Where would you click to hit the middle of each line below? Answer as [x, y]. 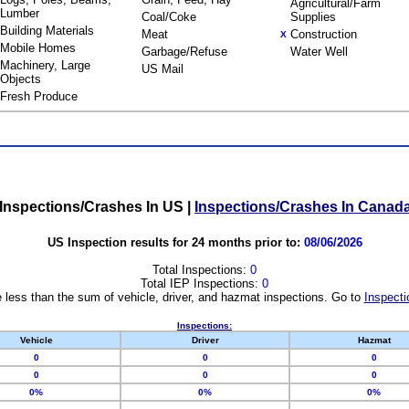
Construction [323, 34]
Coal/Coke [168, 17]
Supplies [313, 17]
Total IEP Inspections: [201, 283]
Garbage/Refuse [184, 52]
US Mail [162, 69]
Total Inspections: [201, 269]
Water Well [319, 52]
